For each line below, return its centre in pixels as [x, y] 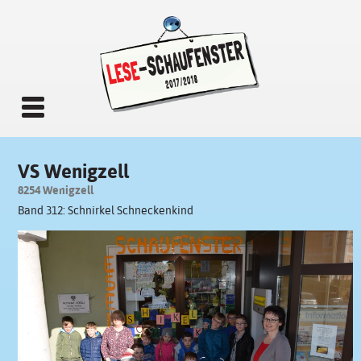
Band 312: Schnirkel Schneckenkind [105, 211]
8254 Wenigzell [55, 191]
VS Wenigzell [73, 172]
